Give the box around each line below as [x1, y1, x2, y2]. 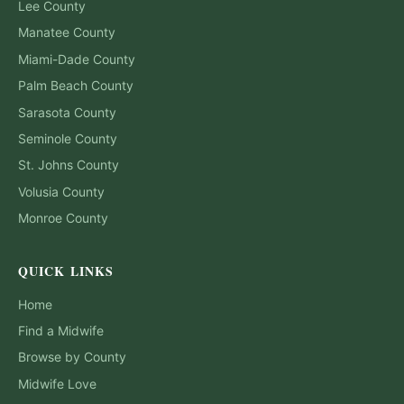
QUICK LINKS [18, 261, 115, 280]
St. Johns [18, 157, 73, 173]
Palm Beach [18, 78, 87, 94]
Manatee [18, 24, 69, 41]
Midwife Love [18, 375, 96, 391]
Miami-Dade [18, 50, 89, 67]
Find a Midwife [18, 323, 104, 338]
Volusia [18, 183, 59, 199]
